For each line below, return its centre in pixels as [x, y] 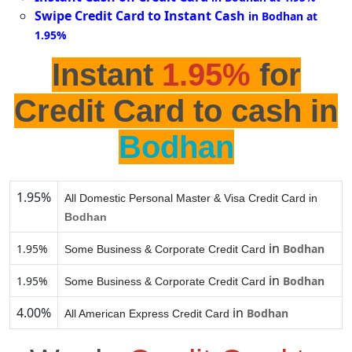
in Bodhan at [283, 16]
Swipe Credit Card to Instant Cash [140, 16]
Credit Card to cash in [176, 111]
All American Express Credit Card [147, 314]
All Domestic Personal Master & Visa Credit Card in [191, 198]
